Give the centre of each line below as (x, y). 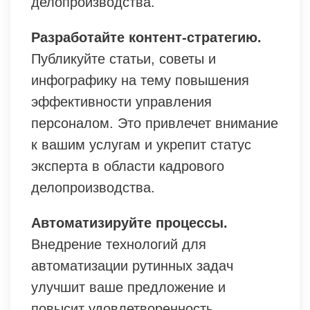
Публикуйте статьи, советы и (124, 58)
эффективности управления (121, 101)
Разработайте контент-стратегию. (146, 37)
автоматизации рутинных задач (132, 265)
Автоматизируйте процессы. (129, 222)
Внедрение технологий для (119, 244)
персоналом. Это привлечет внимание (155, 123)
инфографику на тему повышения (140, 80)
